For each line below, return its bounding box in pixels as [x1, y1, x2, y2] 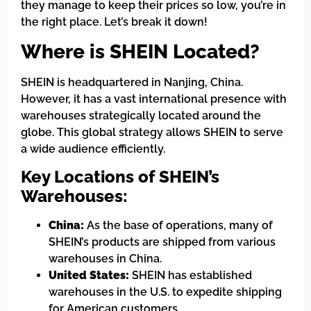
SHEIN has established [129, 269, 252, 283]
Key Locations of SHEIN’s [21, 167, 219, 187]
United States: [49, 269, 129, 283]
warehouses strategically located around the [21, 108, 261, 122]
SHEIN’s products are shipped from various [49, 235, 276, 249]
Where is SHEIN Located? [21, 40, 260, 63]
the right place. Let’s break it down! [21, 15, 208, 28]
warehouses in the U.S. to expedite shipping [49, 285, 282, 299]
